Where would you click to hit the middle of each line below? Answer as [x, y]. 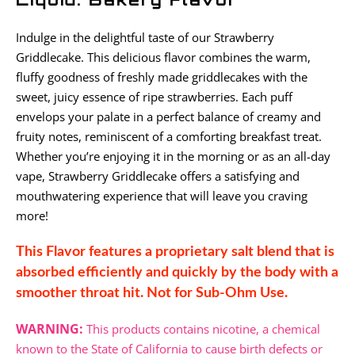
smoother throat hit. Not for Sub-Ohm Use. [152, 293]
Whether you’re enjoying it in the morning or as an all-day [173, 156]
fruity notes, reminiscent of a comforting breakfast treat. [169, 136]
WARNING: [50, 329]
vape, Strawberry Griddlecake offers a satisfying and [158, 176]
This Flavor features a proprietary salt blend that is [175, 252]
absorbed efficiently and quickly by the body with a [177, 273]
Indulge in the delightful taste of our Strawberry [145, 37]
